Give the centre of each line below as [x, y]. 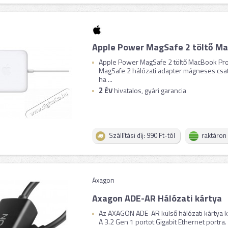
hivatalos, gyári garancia [149, 90]
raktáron [214, 135]
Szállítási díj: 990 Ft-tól [142, 135]
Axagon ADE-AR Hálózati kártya [157, 198]
